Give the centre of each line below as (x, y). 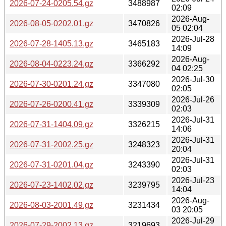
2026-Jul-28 (193, 39)
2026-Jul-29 (193, 220)
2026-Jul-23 (193, 180)
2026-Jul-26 (193, 99)
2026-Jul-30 (193, 79)
